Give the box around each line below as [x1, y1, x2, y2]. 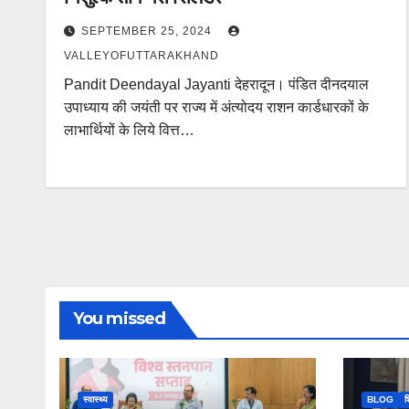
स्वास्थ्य [83, 394, 108, 404]
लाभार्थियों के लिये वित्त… [64, 122, 194, 138]
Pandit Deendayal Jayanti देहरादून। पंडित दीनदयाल [64, 77, 369, 92]
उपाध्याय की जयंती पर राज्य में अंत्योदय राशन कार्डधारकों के [64, 100, 369, 115]
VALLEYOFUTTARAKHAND [64, 49, 219, 62]
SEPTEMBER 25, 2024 [81, 25, 215, 37]
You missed [73, 309, 165, 329]
